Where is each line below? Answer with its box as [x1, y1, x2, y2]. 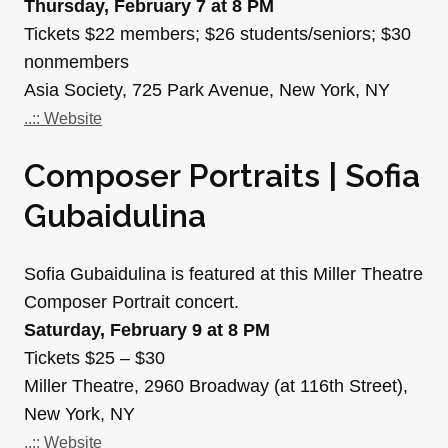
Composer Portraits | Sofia [24, 157, 420, 195]
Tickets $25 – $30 [24, 348, 165, 369]
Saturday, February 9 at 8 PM [24, 320, 270, 341]
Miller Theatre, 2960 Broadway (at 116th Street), [24, 376, 408, 397]
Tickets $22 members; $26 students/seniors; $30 [24, 24, 411, 45]
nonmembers [24, 52, 129, 73]
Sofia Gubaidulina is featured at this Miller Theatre [24, 264, 423, 285]
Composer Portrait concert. [24, 292, 239, 313]
